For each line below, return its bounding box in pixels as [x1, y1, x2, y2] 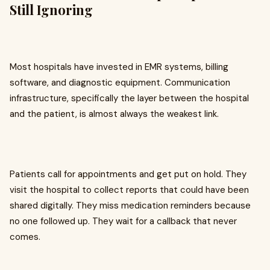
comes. [10, 231, 40, 243]
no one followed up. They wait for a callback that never [10, 215, 237, 228]
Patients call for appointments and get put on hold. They [10, 168, 246, 181]
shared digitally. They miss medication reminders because [10, 199, 251, 212]
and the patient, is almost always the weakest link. [10, 108, 219, 121]
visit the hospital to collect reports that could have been [10, 184, 249, 196]
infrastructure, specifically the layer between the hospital [10, 92, 249, 105]
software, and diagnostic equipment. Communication [10, 77, 230, 89]
